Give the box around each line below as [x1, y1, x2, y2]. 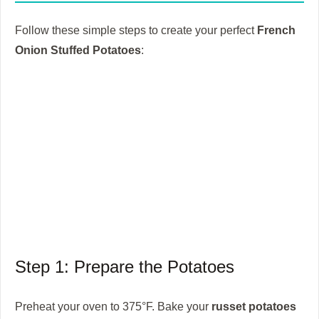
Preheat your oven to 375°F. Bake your [15, 300, 211, 313]
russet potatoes [211, 300, 296, 313]
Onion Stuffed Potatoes [15, 43, 141, 57]
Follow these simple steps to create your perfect [15, 23, 257, 37]
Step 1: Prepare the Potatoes [15, 257, 234, 277]
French [257, 23, 296, 37]
